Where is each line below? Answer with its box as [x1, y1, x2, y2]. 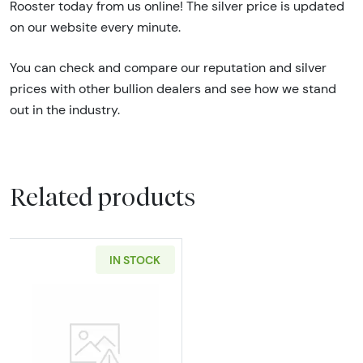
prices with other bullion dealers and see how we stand [10, 81, 336, 97]
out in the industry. [10, 102, 120, 118]
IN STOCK [109, 252, 160, 267]
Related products [10, 181, 195, 211]
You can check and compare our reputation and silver [10, 60, 327, 76]
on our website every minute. [10, 19, 181, 36]
